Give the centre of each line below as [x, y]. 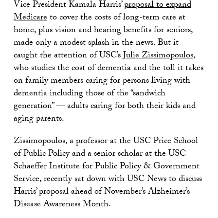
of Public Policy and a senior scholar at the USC [100, 154]
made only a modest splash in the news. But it [96, 43]
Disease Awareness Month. [62, 205]
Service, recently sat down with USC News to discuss [108, 180]
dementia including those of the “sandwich [90, 94]
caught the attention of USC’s [68, 56]
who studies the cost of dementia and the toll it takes [109, 69]
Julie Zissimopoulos [158, 56]
